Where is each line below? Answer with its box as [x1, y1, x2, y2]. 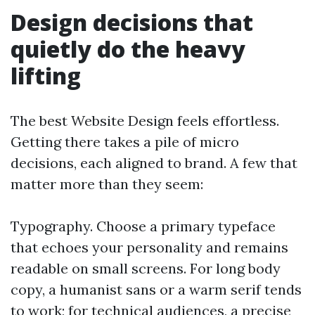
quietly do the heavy [11, 34, 245, 64]
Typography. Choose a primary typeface [11, 217, 276, 235]
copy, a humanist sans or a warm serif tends [11, 281, 302, 298]
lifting [11, 60, 81, 91]
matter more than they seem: [11, 175, 203, 193]
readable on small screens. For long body [11, 259, 281, 277]
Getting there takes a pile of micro [11, 133, 239, 150]
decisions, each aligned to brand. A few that [11, 154, 297, 172]
